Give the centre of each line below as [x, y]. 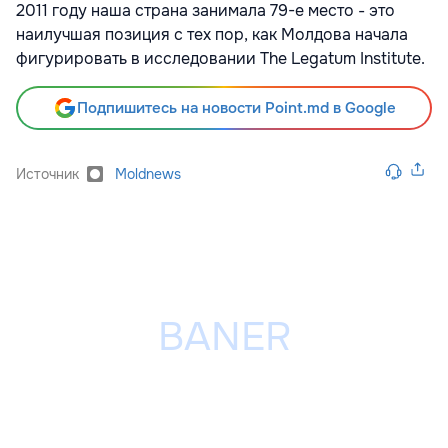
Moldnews [148, 173]
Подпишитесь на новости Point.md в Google [236, 107]
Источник [47, 173]
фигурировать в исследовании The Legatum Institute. [220, 58]
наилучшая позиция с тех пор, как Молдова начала [212, 34]
